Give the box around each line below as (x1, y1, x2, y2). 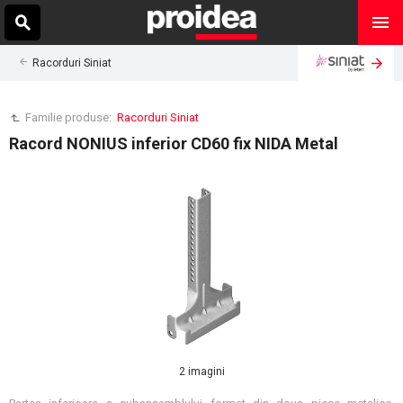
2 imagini (178, 365, 225, 378)
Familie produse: (25, 111, 114, 124)
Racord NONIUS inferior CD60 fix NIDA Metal (9, 134, 338, 153)
